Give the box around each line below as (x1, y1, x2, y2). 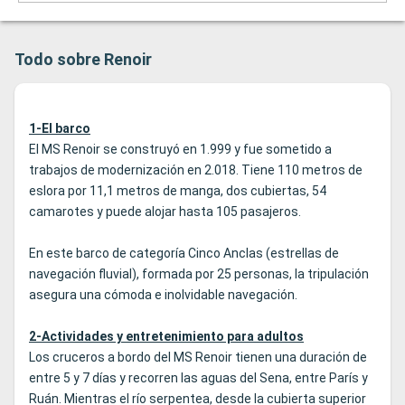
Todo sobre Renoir (14, 50, 152, 70)
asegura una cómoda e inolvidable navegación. (29, 287, 297, 303)
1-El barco (29, 121, 90, 137)
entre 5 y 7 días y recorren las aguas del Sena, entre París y (29, 371, 368, 386)
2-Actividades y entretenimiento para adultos (29, 329, 304, 344)
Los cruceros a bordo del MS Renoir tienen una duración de (29, 350, 367, 365)
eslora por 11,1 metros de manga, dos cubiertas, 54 (29, 184, 326, 199)
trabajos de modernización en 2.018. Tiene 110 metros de (29, 163, 363, 178)
